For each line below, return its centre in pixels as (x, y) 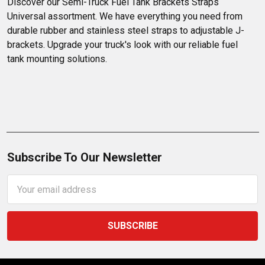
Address (25, 196)
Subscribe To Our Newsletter (85, 158)
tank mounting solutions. (57, 59)
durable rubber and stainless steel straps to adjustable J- (126, 31)
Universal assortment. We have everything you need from (126, 17)
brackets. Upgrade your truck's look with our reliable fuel (124, 45)
